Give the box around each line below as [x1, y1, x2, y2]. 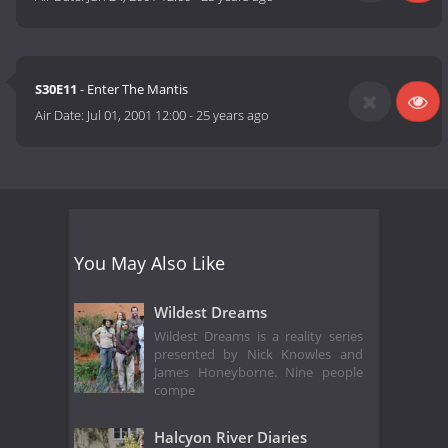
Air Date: [35, 106, 88, 125]
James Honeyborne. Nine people [154, 364, 363, 382]
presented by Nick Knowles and [154, 346, 363, 364]
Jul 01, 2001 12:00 [87, 106, 187, 125]
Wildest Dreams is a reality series [154, 328, 363, 346]
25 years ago [196, 106, 270, 125]
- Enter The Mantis [77, 80, 189, 99]
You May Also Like [74, 250, 225, 275]
